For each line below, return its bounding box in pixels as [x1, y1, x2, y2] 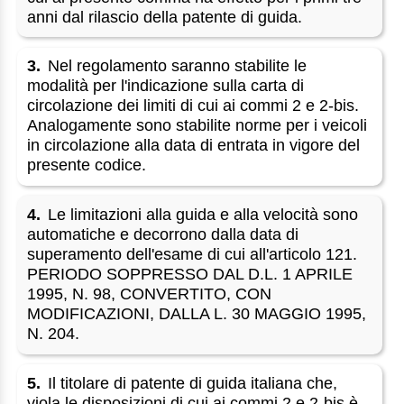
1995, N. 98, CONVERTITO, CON [27, 285, 272, 304]
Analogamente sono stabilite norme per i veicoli [27, 116, 368, 135]
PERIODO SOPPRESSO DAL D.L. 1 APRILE [27, 265, 353, 284]
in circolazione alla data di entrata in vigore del [27, 136, 361, 155]
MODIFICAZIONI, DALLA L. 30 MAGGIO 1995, [27, 305, 367, 324]
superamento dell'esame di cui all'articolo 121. [27, 245, 358, 264]
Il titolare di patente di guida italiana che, [48, 373, 338, 392]
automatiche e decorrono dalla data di [27, 225, 299, 244]
